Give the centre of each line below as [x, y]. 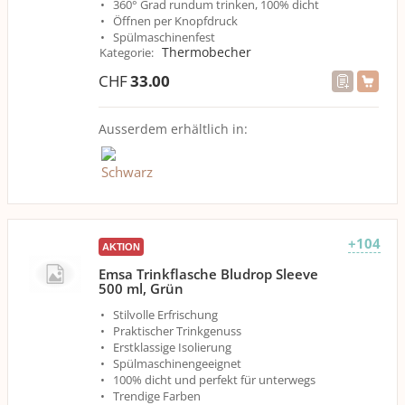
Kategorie [125, 52]
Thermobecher [207, 52]
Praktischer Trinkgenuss [177, 331]
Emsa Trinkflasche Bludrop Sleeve [208, 274]
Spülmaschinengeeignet [177, 363]
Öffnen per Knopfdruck [175, 21]
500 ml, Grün [141, 288]
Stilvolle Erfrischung [165, 315]
